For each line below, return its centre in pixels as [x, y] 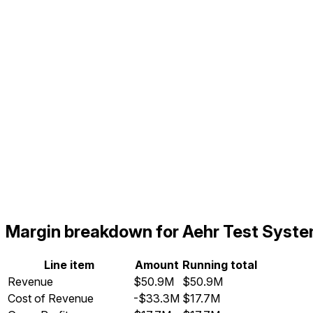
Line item [69, 265]
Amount [156, 265]
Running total [220, 265]
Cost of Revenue [51, 299]
